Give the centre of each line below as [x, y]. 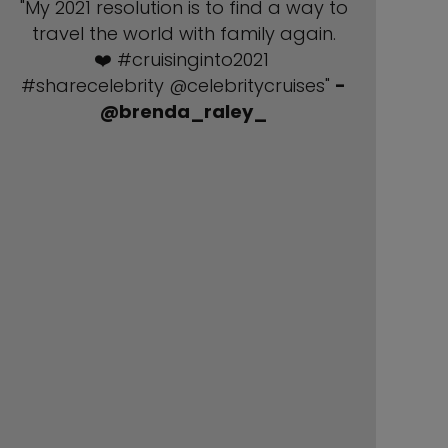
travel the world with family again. [183, 33]
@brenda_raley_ [184, 111]
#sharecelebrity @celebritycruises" [178, 85]
